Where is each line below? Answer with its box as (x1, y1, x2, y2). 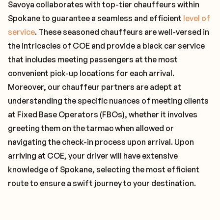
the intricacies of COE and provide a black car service (8, 41, 205, 51)
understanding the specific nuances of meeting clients (8, 96, 209, 106)
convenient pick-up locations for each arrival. (8, 68, 174, 78)
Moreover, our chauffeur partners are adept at (8, 82, 181, 92)
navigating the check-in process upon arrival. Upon (8, 137, 194, 147)
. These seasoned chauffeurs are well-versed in (35, 27, 209, 37)
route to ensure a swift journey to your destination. (8, 178, 196, 188)
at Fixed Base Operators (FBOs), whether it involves (8, 110, 197, 119)
